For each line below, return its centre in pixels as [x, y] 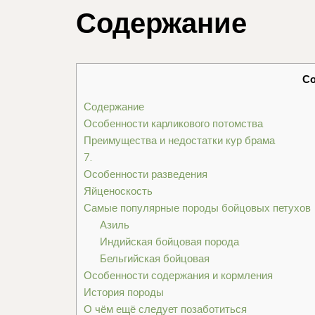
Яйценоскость [118, 191]
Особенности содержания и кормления [178, 275]
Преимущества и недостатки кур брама [179, 140]
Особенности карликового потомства [173, 123]
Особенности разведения [146, 174]
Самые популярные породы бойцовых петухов [197, 207]
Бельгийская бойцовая [154, 258]
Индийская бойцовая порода [169, 241]
